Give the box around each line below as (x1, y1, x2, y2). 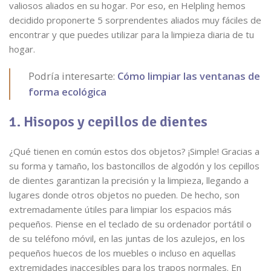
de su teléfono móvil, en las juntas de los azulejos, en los (9, 232, 245, 244)
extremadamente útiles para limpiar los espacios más (9, 203, 232, 215)
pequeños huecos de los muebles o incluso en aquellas (9, 247, 236, 259)
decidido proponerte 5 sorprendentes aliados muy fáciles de (9, 14, 261, 26)
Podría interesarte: (28, 69, 117, 83)
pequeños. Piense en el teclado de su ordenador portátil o (9, 218, 252, 230)
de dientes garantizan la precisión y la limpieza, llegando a (9, 174, 249, 186)
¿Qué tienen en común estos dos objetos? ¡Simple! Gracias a (9, 145, 260, 157)
